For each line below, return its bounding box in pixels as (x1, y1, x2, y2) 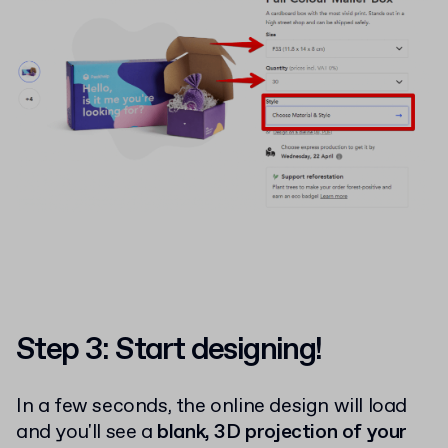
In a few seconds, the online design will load (16, 392, 408, 420)
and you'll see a (16, 418, 158, 446)
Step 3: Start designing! (16, 328, 322, 371)
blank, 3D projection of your (157, 418, 408, 446)
